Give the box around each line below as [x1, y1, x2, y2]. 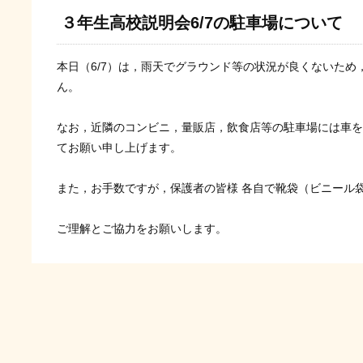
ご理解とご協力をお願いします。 [56, 221, 227, 235]
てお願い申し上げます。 [56, 140, 181, 154]
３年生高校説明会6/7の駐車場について [60, 13, 343, 32]
